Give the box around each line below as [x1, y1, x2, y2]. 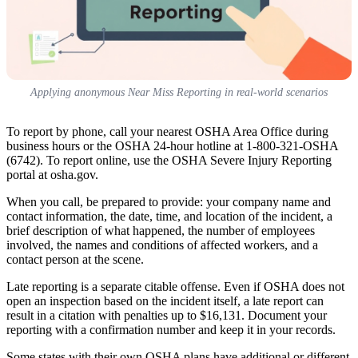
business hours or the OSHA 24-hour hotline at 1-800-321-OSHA [6, 138, 338, 153]
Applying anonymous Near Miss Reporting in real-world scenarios [30, 86, 328, 98]
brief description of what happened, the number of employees [6, 223, 315, 237]
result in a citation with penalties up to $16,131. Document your [6, 308, 327, 322]
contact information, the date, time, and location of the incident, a [6, 209, 332, 223]
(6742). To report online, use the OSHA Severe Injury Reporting [6, 153, 332, 167]
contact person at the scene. [6, 252, 144, 266]
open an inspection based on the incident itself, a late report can [6, 293, 324, 308]
